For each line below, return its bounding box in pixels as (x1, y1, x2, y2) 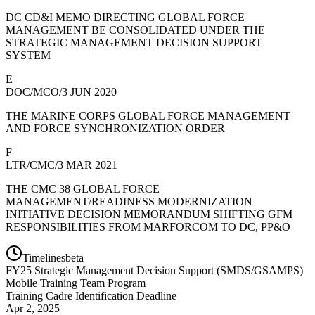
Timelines (22, 251, 65, 264)
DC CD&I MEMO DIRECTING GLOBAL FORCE (6, 11, 245, 23)
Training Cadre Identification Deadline (6, 289, 176, 302)
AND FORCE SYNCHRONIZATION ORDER (6, 122, 225, 134)
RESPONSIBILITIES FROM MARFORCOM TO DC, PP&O (6, 220, 290, 233)
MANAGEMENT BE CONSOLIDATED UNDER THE (6, 23, 265, 36)
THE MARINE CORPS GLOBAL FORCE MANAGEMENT (6, 109, 290, 122)
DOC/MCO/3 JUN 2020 (6, 85, 117, 98)
